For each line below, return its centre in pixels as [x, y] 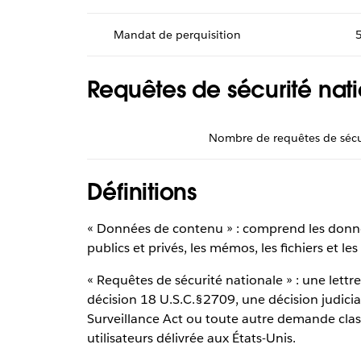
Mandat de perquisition [178, 35]
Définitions [142, 191]
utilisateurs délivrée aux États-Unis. [191, 338]
